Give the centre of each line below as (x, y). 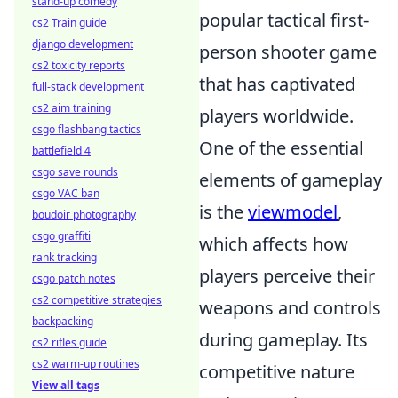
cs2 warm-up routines (86, 364)
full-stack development (88, 87)
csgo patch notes (74, 279)
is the (223, 212)
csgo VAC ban (66, 193)
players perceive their (287, 276)
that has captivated (277, 84)
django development (83, 44)
